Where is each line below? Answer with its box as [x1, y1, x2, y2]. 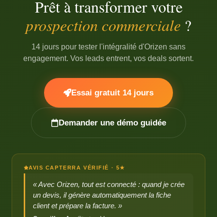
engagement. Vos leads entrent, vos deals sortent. [23, 54, 194, 62]
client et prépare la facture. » [33, 201, 122, 210]
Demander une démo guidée [59, 118, 167, 127]
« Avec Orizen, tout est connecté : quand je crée [33, 180, 185, 188]
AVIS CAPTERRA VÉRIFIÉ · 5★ [29, 165, 125, 170]
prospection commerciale [26, 15, 181, 35]
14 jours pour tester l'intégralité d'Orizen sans [31, 43, 186, 51]
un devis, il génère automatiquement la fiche [33, 191, 171, 199]
